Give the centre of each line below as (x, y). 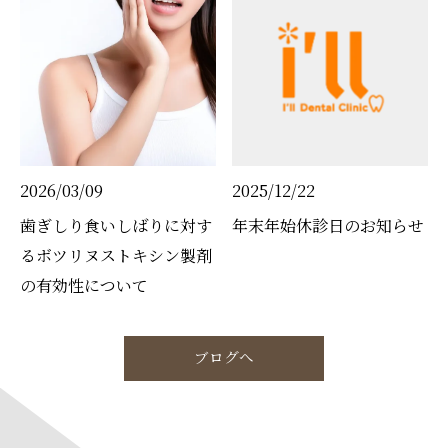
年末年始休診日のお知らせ (328, 225)
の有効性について (84, 285)
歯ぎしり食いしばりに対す (116, 225)
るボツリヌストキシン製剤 (116, 255)
